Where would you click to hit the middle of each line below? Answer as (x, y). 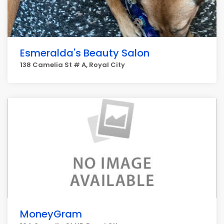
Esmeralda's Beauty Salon (85, 53)
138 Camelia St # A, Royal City (72, 65)
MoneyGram (51, 214)
